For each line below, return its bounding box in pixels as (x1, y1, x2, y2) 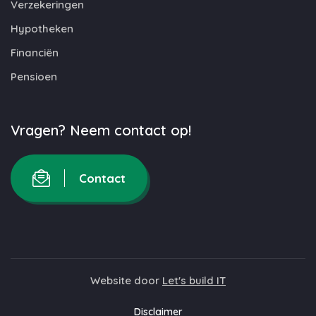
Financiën (11, 46, 59, 59)
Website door (90, 274, 162, 287)
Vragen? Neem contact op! (11, 121, 191, 139)
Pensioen (11, 70, 57, 83)
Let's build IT (162, 274, 226, 287)
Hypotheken (11, 22, 73, 35)
